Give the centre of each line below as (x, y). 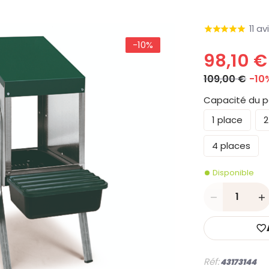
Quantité (228, 197)
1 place (228, 120)
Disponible (234, 173)
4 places (231, 146)
